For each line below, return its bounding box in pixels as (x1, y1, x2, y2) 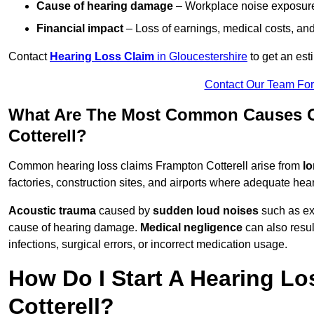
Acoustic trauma (8, 205, 96, 217)
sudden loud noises (153, 205, 259, 217)
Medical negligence (140, 221, 243, 234)
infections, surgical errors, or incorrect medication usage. (8, 238, 287, 251)
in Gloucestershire (154, 50, 247, 63)
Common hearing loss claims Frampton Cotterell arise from (8, 160, 303, 172)
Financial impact (36, 22, 123, 35)
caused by (96, 205, 153, 217)
